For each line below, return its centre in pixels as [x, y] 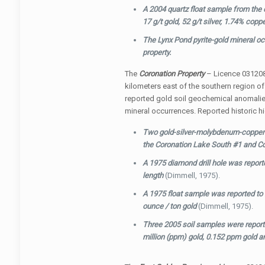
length [153, 175]
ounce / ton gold [170, 206]
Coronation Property [172, 74]
